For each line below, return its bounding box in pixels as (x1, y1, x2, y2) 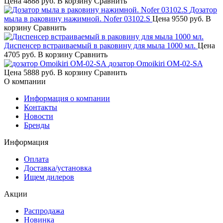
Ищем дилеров (24, 172, 74, 181)
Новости (24, 111, 53, 120)
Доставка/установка (24, 163, 92, 172)
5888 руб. (21, 68, 57, 77)
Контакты (24, 103, 57, 111)
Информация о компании (24, 94, 110, 103)
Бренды (24, 120, 50, 129)
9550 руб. (170, 14, 206, 23)
